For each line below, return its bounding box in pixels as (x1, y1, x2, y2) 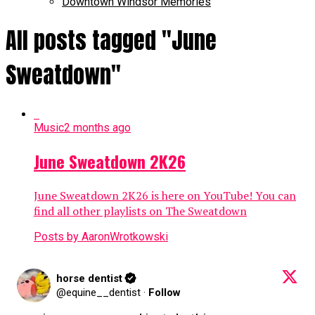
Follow (148, 285, 181, 299)
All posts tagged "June (6, 23, 217, 58)
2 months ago (64, 120, 131, 134)
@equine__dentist (56, 285, 141, 299)
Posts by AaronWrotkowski (34, 229, 168, 243)
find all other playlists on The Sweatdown (34, 202, 247, 219)
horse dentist (56, 271, 122, 285)
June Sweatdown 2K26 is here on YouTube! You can (34, 187, 296, 203)
